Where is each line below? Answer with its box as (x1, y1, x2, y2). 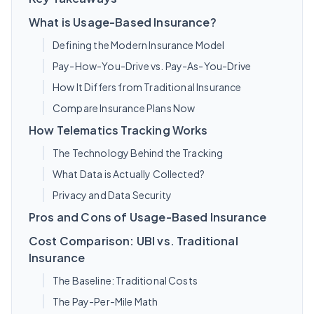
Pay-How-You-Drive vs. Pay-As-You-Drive (53, 60, 252, 72)
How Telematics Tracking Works (29, 123, 208, 137)
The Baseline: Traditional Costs (53, 274, 198, 287)
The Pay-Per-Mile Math (53, 295, 158, 308)
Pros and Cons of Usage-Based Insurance (29, 210, 267, 224)
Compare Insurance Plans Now (53, 102, 196, 114)
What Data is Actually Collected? (53, 168, 205, 180)
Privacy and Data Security (53, 189, 172, 201)
